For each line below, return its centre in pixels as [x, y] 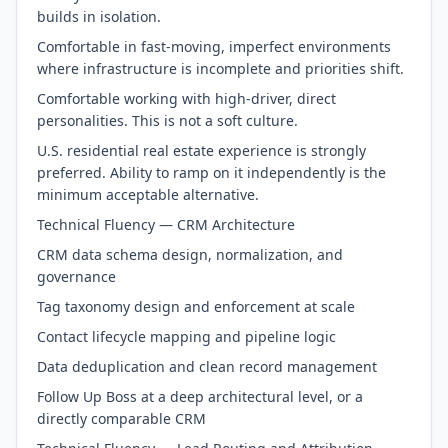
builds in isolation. [99, 16]
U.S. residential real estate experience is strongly [201, 150]
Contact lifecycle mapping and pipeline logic [186, 336]
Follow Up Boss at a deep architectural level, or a [200, 396]
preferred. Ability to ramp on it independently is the [211, 172]
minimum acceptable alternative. [148, 194]
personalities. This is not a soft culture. [167, 120]
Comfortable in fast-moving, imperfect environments [214, 46]
